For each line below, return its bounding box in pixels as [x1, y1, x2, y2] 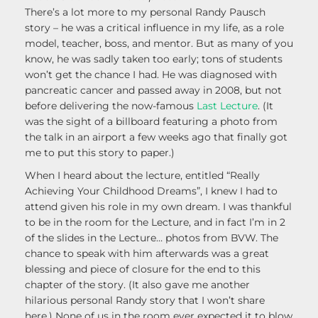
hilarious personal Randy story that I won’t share [25, 294, 265, 307]
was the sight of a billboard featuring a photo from [25, 115, 278, 128]
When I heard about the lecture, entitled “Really [25, 169, 260, 182]
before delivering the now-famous [25, 99, 197, 113]
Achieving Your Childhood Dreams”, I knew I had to [25, 185, 278, 198]
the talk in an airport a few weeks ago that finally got [25, 131, 287, 144]
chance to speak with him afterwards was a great [25, 247, 269, 261]
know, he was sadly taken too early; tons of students [25, 53, 283, 66]
